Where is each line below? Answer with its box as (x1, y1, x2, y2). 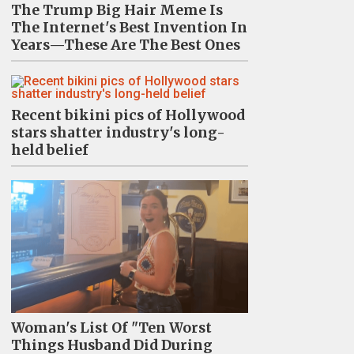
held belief (10, 141, 88, 159)
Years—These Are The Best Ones (10, 36, 240, 54)
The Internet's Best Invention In (10, 18, 247, 36)
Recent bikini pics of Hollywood (10, 106, 245, 124)
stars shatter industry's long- (10, 123, 225, 141)
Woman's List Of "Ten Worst (10, 318, 212, 337)
